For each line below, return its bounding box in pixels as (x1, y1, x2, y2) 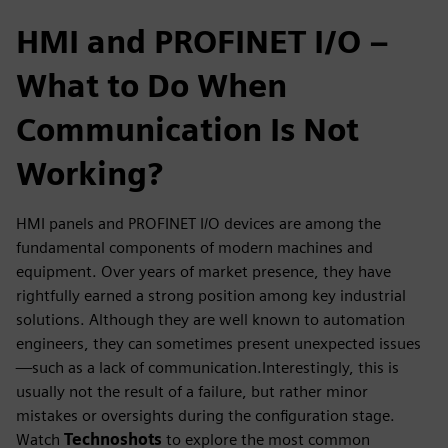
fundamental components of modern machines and (16, 237, 373, 257)
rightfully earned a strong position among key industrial (16, 285, 406, 305)
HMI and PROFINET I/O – (16, 21, 389, 61)
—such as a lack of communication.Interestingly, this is (16, 357, 399, 377)
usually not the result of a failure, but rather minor (16, 381, 368, 401)
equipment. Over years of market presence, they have (16, 261, 391, 281)
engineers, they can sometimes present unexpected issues (16, 333, 421, 353)
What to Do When (16, 65, 287, 105)
